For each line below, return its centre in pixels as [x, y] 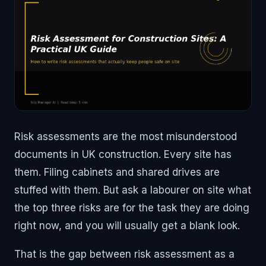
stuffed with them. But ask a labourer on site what [133, 190]
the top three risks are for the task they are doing [132, 208]
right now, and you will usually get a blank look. [127, 225]
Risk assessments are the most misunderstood [126, 136]
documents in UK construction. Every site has [123, 154]
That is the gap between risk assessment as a [124, 254]
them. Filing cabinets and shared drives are [117, 172]
